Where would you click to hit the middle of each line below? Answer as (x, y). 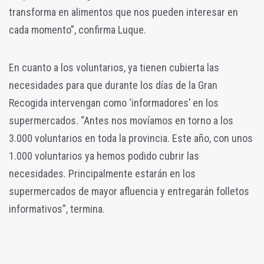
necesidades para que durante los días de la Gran (113, 85)
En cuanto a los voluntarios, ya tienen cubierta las (114, 68)
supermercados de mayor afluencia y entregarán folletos (129, 192)
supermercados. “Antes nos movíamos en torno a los (121, 121)
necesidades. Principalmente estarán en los (102, 174)
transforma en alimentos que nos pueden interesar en (123, 12)
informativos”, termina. (58, 209)
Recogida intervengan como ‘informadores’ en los (114, 103)
